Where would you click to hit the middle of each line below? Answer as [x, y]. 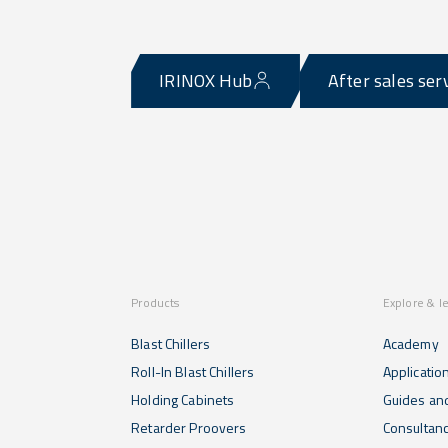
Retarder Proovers [189, 427]
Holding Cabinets [183, 399]
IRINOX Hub [205, 80]
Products [155, 302]
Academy [410, 343]
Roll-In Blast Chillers [193, 371]
